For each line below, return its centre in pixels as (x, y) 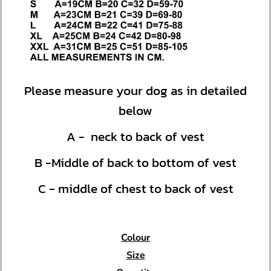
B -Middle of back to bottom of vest (135, 162)
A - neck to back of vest (135, 136)
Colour (135, 238)
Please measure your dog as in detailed (135, 90)
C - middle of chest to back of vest (135, 188)
